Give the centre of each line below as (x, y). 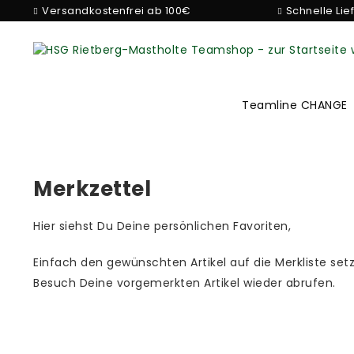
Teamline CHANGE (295, 105)
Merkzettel (92, 189)
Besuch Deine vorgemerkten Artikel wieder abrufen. (185, 283)
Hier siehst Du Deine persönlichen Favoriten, (162, 226)
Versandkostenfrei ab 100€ (117, 11)
